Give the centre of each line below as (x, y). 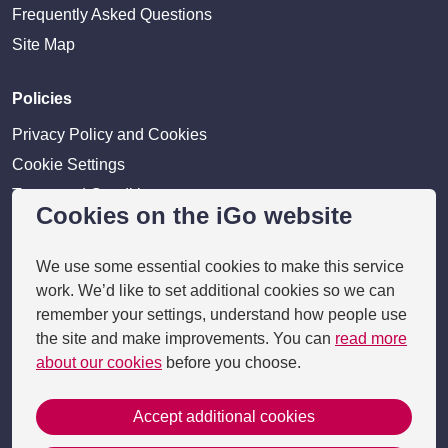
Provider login (61, 315)
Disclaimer (50, 225)
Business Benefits (76, 345)
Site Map (43, 45)
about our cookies (99, 362)
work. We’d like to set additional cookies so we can (215, 290)
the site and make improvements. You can (185, 338)
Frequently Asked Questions (112, 15)
